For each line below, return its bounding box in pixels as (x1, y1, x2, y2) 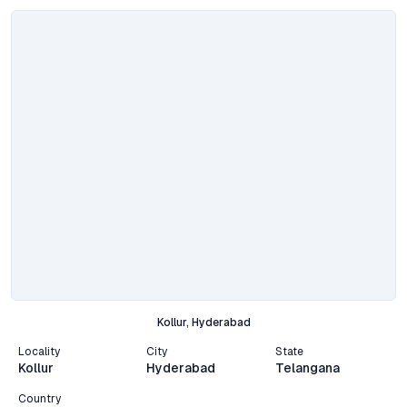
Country (18, 392, 61, 405)
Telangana (274, 361, 340, 375)
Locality (18, 345, 60, 358)
